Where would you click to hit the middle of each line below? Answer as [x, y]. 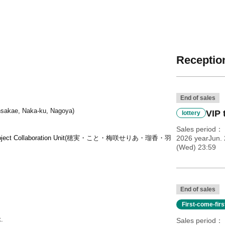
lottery [191, 113]
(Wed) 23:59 [196, 147]
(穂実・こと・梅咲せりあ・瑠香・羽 [118, 138]
